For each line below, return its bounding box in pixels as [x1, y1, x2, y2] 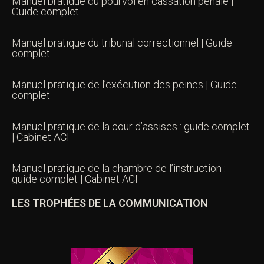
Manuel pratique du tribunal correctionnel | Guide [12, 36, 232, 49]
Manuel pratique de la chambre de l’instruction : [12, 161, 226, 174]
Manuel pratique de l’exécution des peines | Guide [12, 78, 237, 91]
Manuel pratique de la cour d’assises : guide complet [12, 120, 250, 133]
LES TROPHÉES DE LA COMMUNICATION [12, 196, 208, 209]
